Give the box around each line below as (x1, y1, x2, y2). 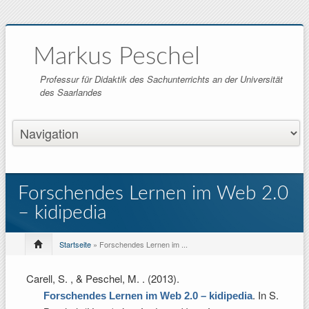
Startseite (59, 239, 91, 250)
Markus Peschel (33, 44, 200, 69)
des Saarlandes (40, 86, 102, 99)
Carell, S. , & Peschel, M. (26, 271, 142, 286)
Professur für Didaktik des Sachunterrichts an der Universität (40, 72, 283, 86)
